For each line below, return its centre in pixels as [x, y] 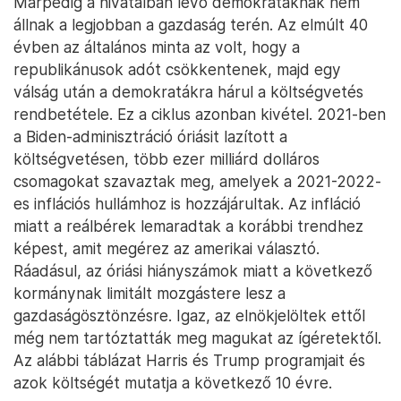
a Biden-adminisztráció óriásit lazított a [150, 136]
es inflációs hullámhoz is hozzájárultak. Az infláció [187, 203]
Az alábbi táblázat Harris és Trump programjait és [189, 360]
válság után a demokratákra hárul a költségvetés [188, 91]
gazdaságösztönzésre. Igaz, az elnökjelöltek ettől [189, 315]
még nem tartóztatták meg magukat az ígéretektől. [197, 337]
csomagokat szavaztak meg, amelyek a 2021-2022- [197, 181]
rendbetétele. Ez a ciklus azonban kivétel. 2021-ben [200, 114]
